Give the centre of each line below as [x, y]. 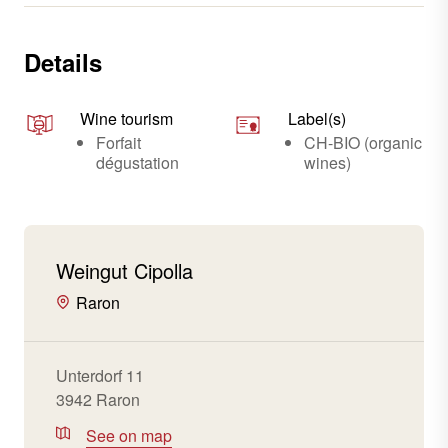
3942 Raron [98, 399]
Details [63, 62]
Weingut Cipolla [124, 270]
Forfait [118, 142]
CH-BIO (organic [363, 142]
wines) [327, 162]
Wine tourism [126, 118]
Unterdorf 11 [100, 375]
